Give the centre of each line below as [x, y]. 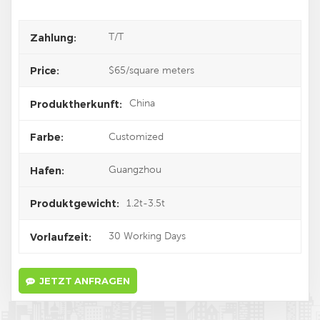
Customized [136, 136]
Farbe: [47, 137]
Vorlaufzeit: [61, 237]
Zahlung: [53, 37]
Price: [45, 71]
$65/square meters [151, 70]
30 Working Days [147, 236]
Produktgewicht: [75, 204]
